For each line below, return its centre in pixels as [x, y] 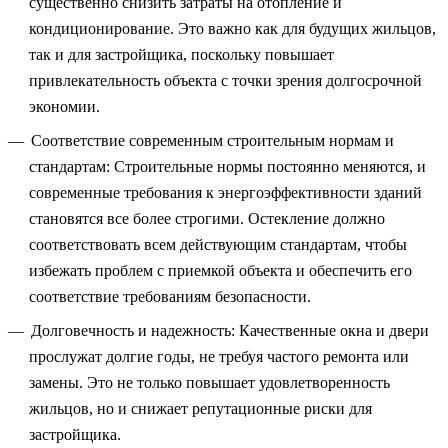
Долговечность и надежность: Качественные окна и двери [230, 330]
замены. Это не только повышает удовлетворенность [209, 382]
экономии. [64, 106]
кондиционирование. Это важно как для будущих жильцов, [232, 28]
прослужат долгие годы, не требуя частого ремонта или [219, 356]
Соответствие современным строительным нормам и [212, 140]
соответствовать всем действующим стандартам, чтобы [218, 244]
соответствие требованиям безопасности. [170, 296]
